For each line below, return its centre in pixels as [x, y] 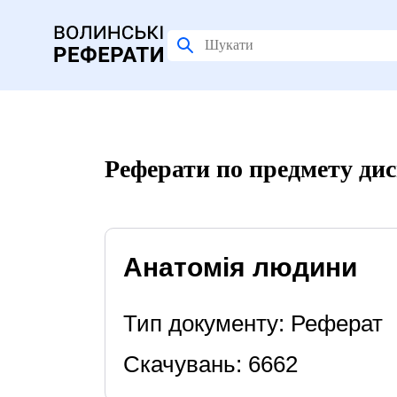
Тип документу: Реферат [253, 323]
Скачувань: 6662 [210, 364]
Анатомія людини [240, 267]
